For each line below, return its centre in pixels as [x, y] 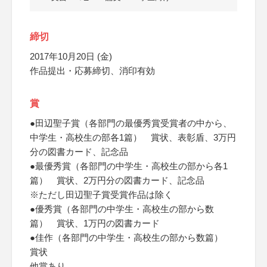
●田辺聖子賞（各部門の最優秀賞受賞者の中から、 [131, 123]
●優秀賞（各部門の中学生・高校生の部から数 [122, 209]
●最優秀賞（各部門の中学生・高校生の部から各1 [129, 166]
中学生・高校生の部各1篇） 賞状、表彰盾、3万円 [133, 137]
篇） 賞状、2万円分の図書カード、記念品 [117, 180]
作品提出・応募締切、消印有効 [92, 71]
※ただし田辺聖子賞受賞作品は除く [101, 195]
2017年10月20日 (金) [71, 56]
